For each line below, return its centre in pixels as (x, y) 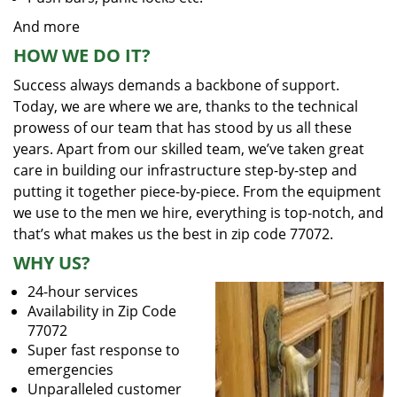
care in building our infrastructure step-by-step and (185, 170)
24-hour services (83, 292)
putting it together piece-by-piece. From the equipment (197, 191)
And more (47, 27)
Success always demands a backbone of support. (176, 85)
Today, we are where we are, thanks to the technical (186, 106)
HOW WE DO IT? (82, 55)
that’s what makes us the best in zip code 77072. (173, 234)
